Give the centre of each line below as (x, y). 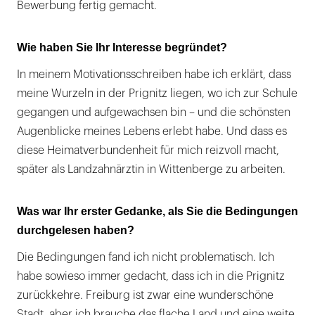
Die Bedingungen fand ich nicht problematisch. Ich (146, 258)
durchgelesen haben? (76, 231)
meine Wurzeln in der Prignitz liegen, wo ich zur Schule (157, 94)
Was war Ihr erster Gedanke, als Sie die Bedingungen (157, 212)
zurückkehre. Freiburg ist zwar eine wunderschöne (145, 296)
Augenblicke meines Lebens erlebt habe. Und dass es (152, 132)
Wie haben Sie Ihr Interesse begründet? (122, 48)
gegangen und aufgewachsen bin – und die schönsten (154, 113)
